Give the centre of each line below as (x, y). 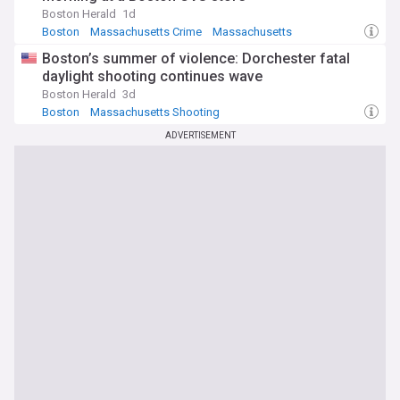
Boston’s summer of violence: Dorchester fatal (196, 58)
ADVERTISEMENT (200, 135)
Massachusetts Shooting (155, 112)
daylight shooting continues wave (152, 76)
